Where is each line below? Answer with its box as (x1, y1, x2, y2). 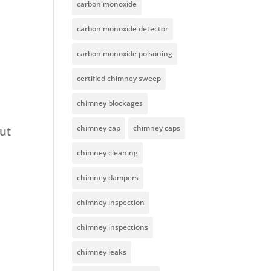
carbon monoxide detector (77, 24, 169, 34)
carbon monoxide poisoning (77, 48, 173, 59)
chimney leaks (77, 247, 127, 258)
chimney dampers (77, 172, 139, 183)
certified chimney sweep (77, 73, 162, 84)
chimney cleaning (77, 148, 139, 158)
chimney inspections (77, 222, 149, 233)
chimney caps (133, 123, 181, 134)
